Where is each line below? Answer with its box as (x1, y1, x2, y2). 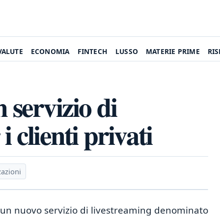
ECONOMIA (30, 47, 70, 56)
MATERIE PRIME (146, 47, 200, 56)
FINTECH (77, 47, 108, 56)
